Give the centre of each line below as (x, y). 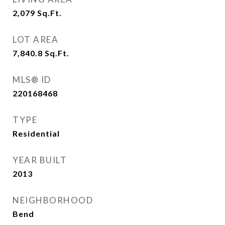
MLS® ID (32, 80)
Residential (36, 133)
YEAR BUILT (40, 160)
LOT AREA (35, 39)
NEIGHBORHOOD (53, 200)
